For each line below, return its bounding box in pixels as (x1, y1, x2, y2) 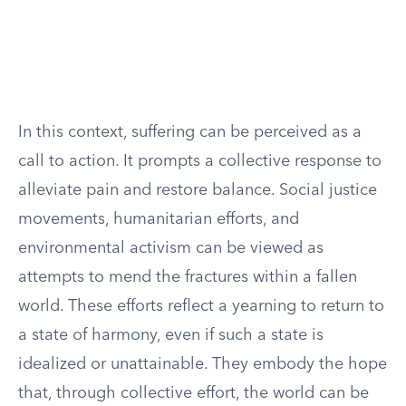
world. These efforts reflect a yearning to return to (18, 298, 384, 314)
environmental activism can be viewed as (18, 240, 324, 256)
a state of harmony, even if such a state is (18, 327, 324, 343)
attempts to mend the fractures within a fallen (18, 269, 357, 285)
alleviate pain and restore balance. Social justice (18, 182, 377, 198)
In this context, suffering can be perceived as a (18, 124, 362, 140)
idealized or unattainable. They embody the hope (18, 356, 387, 372)
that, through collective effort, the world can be (18, 385, 369, 401)
